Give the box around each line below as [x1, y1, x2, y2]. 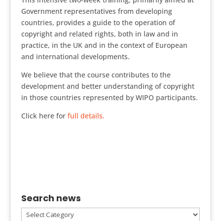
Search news [21, 192, 81, 204]
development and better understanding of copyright [21, 81, 194, 91]
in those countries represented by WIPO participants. [21, 93, 198, 102]
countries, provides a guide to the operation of [21, 18, 175, 27]
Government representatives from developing [21, 6, 172, 16]
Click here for [21, 111, 68, 120]
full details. [67, 111, 105, 120]
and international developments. [21, 52, 130, 61]
